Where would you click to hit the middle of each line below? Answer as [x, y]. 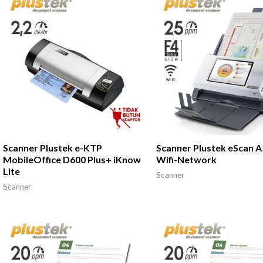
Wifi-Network [187, 160]
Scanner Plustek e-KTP [52, 148]
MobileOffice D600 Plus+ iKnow [72, 160]
